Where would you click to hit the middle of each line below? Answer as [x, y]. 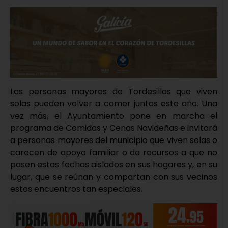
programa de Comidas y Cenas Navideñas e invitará [114, 128]
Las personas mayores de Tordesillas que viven [114, 92]
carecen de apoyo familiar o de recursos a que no [114, 153]
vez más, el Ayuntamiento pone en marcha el [114, 116]
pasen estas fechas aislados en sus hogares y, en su [114, 165]
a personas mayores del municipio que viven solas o [114, 140]
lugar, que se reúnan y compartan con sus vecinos [114, 177]
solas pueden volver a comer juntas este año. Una [114, 104]
